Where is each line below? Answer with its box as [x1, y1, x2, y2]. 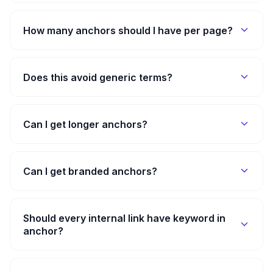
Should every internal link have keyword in [23, 211, 225, 224]
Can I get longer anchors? [23, 118, 147, 130]
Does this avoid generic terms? [23, 71, 172, 83]
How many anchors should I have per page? [23, 24, 233, 37]
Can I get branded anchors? [23, 165, 157, 177]
